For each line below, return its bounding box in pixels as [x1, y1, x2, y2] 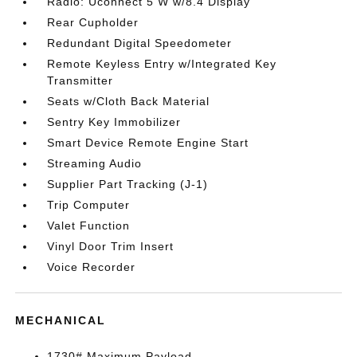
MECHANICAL [15, 314, 107, 327]
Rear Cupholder [47, 16, 139, 29]
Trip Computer [47, 198, 131, 211]
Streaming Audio [47, 157, 143, 170]
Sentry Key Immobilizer [47, 116, 182, 128]
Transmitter [47, 74, 114, 87]
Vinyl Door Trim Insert [47, 240, 175, 253]
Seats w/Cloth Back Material [47, 95, 210, 108]
